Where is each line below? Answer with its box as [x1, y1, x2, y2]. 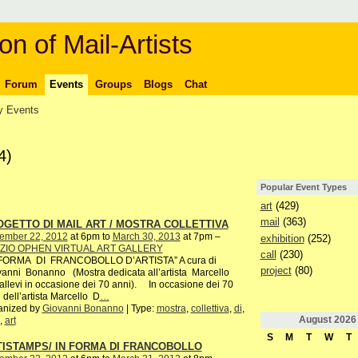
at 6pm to [67, 230, 113, 242]
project [260, 265, 292, 277]
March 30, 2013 [112, 230, 181, 242]
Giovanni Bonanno [42, 302, 124, 314]
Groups [94, 78, 132, 90]
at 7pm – [180, 230, 221, 242]
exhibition [260, 232, 304, 245]
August [298, 314, 332, 326]
